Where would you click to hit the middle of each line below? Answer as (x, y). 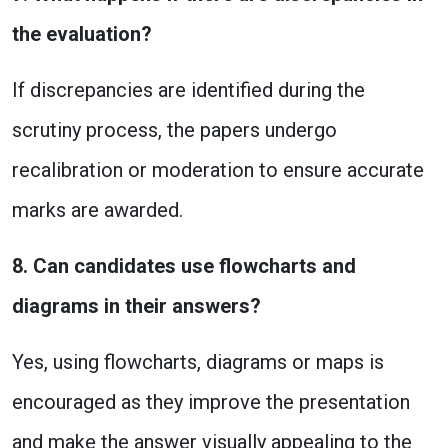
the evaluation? (82, 34)
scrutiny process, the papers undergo (174, 130)
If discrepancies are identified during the (188, 90)
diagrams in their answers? (136, 306)
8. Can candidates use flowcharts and (184, 266)
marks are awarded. (97, 210)
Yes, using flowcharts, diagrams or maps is (198, 362)
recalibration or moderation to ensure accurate (218, 170)
